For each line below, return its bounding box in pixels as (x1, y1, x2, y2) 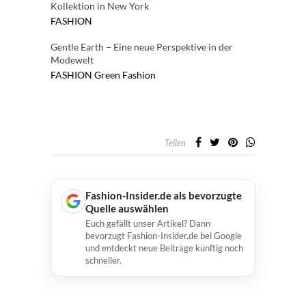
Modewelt (51, 53, 94, 66)
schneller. (85, 254, 122, 266)
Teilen (165, 137, 186, 148)
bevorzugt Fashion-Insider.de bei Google (85, 229, 242, 241)
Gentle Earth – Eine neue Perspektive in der (51, 40, 233, 53)
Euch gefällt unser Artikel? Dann (85, 217, 210, 229)
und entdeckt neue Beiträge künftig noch (85, 242, 243, 253)
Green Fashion (94, 68, 156, 81)
